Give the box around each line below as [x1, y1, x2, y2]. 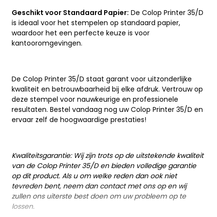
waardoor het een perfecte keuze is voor [12, 28, 150, 38]
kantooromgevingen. [12, 38, 82, 48]
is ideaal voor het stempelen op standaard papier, [12, 18, 180, 28]
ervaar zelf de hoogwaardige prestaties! [12, 115, 146, 125]
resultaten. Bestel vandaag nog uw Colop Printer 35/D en [12, 105, 203, 115]
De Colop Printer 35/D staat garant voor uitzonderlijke [12, 74, 192, 84]
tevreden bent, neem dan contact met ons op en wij [12, 181, 186, 191]
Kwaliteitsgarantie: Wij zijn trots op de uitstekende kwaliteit [12, 151, 203, 161]
